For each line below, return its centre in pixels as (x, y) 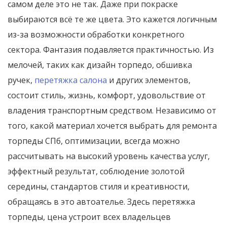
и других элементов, (149, 80)
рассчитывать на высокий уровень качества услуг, (109, 156)
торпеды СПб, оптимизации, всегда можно (94, 141)
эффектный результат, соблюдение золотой (96, 172)
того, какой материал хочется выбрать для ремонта (112, 126)
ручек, (21, 80)
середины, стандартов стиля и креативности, (99, 187)
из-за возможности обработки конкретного (96, 35)
